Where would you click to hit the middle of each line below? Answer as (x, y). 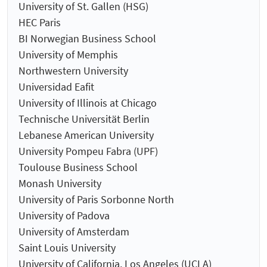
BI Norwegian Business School (87, 39)
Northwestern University (73, 71)
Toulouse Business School (78, 167)
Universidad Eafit (56, 87)
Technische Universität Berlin (84, 119)
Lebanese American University (86, 135)
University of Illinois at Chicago (88, 103)
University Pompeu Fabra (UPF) (88, 151)
